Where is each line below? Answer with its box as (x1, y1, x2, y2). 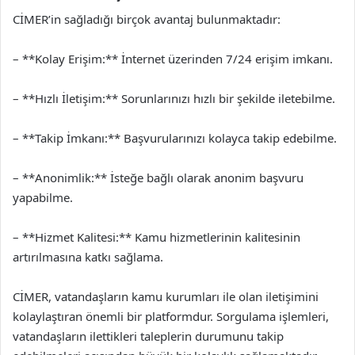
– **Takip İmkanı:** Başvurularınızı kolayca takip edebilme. (13, 130, 337, 146)
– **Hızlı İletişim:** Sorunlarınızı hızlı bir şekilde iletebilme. (13, 90, 335, 106)
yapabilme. (13, 189, 73, 205)
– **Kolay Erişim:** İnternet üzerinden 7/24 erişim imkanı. (13, 51, 333, 67)
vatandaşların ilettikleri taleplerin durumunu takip (13, 328, 284, 344)
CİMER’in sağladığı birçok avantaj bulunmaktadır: (13, 11, 281, 27)
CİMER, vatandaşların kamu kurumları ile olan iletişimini (13, 288, 319, 304)
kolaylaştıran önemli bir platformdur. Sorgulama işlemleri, (13, 308, 329, 324)
